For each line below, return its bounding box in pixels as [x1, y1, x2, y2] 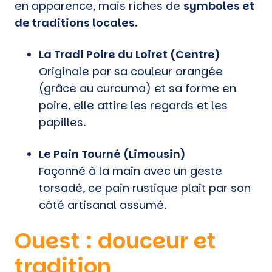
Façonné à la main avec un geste [39, 163, 222, 178]
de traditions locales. [15, 15, 138, 30]
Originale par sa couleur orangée [39, 63, 223, 79]
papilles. [39, 114, 86, 130]
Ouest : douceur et [15, 225, 216, 256]
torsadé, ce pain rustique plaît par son [39, 180, 251, 195]
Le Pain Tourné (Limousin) [39, 146, 186, 161]
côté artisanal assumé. [39, 197, 167, 212]
